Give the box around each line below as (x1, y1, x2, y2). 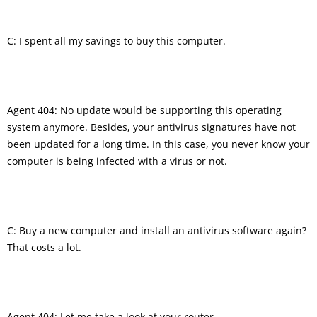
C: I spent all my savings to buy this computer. (7, 33, 226, 47)
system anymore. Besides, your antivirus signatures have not (7, 120, 296, 134)
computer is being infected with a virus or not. (7, 154, 227, 168)
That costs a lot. (7, 240, 81, 254)
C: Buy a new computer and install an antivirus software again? (7, 223, 306, 237)
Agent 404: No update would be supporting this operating (7, 103, 282, 117)
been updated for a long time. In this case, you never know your (7, 137, 310, 151)
